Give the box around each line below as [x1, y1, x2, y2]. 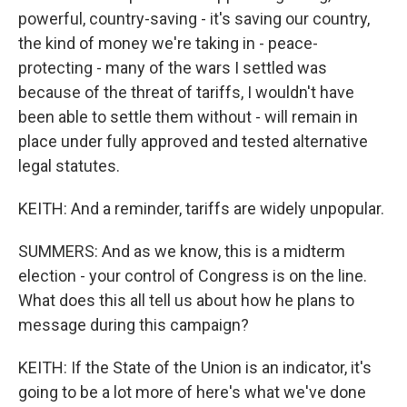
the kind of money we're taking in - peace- [18, 34, 318, 53]
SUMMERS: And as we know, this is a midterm [18, 242, 345, 261]
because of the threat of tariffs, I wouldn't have [18, 83, 354, 102]
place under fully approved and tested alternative [18, 132, 368, 151]
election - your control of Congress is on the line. [18, 266, 367, 285]
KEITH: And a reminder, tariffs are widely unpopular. [18, 199, 384, 218]
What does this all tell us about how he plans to [18, 291, 354, 310]
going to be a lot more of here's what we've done [18, 382, 366, 402]
